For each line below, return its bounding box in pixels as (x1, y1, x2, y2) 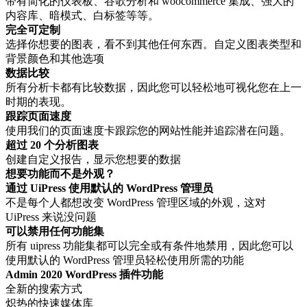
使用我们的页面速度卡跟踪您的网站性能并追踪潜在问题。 (5, 125, 291, 137)
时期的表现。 (5, 96, 71, 108)
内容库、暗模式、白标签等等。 (5, 10, 159, 22)
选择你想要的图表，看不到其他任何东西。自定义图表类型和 (5, 38, 302, 51)
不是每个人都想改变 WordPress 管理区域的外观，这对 (5, 197, 266, 209)
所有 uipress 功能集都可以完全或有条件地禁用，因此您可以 (5, 240, 293, 252)
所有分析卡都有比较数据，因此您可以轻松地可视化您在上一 (5, 82, 302, 94)
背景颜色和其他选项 (5, 53, 104, 65)
